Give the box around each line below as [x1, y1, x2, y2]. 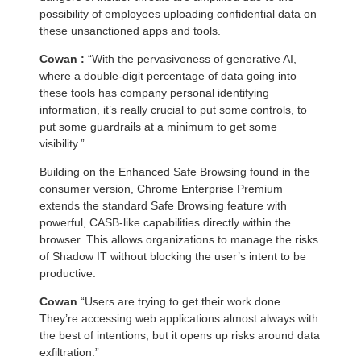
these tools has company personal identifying [39, 86, 269, 100]
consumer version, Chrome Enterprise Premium [39, 182, 283, 196]
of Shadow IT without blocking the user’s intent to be [39, 250, 306, 263]
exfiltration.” [39, 346, 99, 359]
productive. [39, 267, 96, 280]
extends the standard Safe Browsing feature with [39, 199, 287, 213]
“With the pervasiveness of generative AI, [85, 52, 297, 66]
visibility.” [39, 137, 85, 151]
